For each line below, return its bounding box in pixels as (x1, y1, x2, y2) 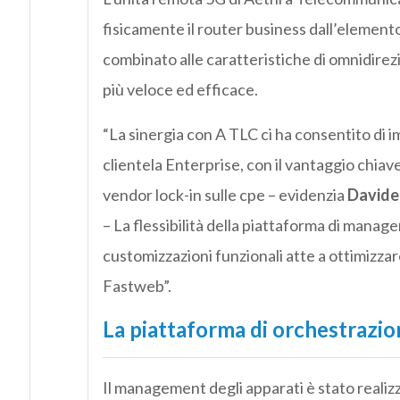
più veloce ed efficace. (102, 79, 258, 100)
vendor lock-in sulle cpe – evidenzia (102, 185, 347, 205)
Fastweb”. (102, 276, 171, 296)
